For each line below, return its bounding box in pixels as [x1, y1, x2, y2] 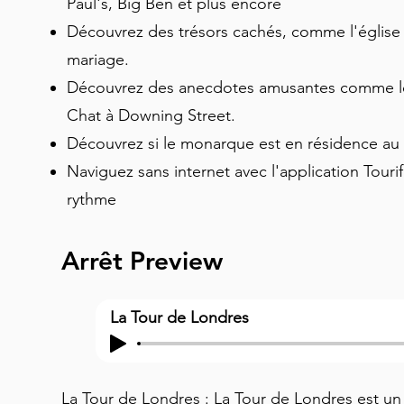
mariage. [67, 50, 133, 69]
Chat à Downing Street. [67, 106, 240, 125]
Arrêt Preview [61, 245, 223, 276]
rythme [67, 189, 121, 209]
